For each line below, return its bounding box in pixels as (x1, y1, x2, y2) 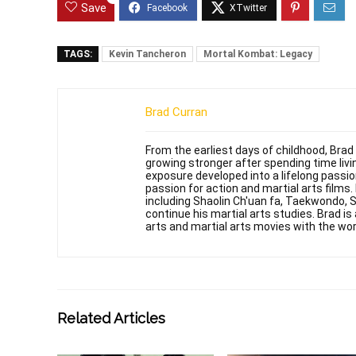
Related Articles (57, 309, 165, 327)
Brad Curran (145, 104, 207, 119)
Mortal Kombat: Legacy (203, 48, 312, 60)
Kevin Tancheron (109, 48, 186, 60)
